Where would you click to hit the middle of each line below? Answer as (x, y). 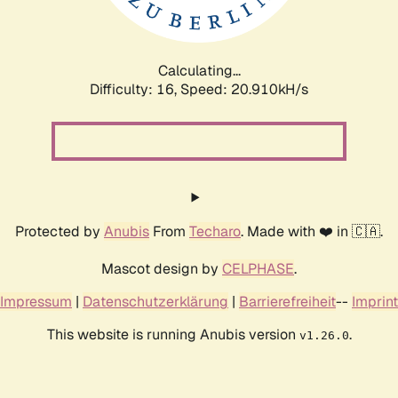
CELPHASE (258, 268)
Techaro (215, 231)
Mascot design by (162, 268)
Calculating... (199, 70)
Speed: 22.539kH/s (244, 89)
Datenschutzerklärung (155, 301)
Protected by (60, 231)
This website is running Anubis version (173, 334)
